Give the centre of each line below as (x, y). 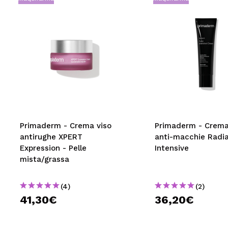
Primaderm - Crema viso (66, 126)
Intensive (172, 148)
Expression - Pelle (53, 148)
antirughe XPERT (51, 137)
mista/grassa (45, 159)
